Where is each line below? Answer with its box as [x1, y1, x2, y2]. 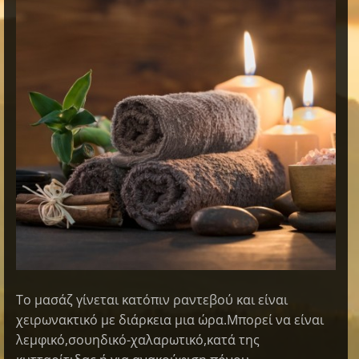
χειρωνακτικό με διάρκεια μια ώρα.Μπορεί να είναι [16, 310, 324, 329]
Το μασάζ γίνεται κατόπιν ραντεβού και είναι [16, 290, 288, 309]
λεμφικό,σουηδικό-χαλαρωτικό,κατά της [16, 330, 260, 349]
